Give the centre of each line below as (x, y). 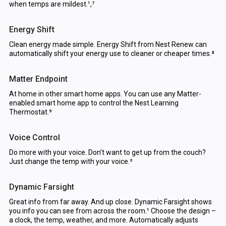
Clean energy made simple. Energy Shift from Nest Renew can (108, 45)
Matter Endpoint (38, 79)
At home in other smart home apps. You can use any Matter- (105, 94)
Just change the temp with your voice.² (71, 162)
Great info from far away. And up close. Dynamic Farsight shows (110, 202)
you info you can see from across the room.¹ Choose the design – (112, 211)
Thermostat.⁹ (30, 112)
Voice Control (34, 138)
